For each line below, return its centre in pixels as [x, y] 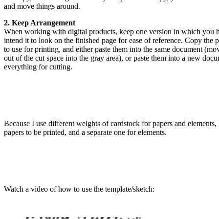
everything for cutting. [38, 66]
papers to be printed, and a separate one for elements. [85, 132]
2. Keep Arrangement [40, 22]
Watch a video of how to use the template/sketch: [79, 189]
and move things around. [42, 6]
